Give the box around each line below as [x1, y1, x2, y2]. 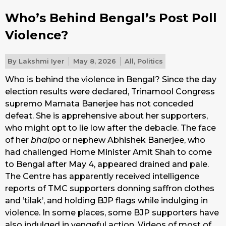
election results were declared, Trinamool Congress [5, 87, 215, 97]
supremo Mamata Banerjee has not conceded [5, 99, 194, 109]
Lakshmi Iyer [17, 57, 65, 66]
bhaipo [31, 135, 60, 145]
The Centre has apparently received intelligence [5, 172, 199, 182]
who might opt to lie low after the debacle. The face [5, 123, 216, 133]
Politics [137, 57, 163, 66]
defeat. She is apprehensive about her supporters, [5, 111, 208, 121]
